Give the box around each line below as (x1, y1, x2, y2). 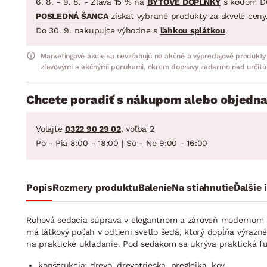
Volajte (36, 123, 65, 133)
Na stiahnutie (172, 181, 234, 193)
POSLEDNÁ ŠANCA (36, 11, 108, 21)
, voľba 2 (120, 123, 154, 133)
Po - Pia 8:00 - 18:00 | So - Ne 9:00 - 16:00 (36, 138, 207, 148)
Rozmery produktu (52, 181, 138, 193)
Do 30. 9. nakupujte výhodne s (36, 25, 160, 35)
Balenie (138, 181, 172, 193)
